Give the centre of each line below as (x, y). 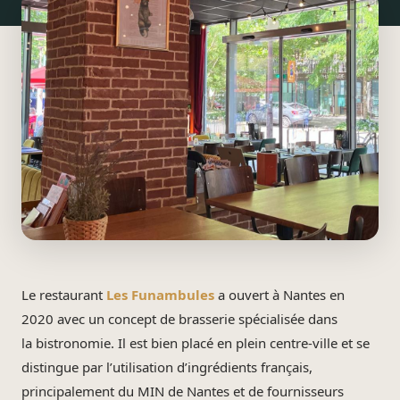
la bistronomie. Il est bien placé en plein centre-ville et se (196, 343)
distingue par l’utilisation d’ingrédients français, (167, 367)
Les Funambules (160, 295)
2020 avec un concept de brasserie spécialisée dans (179, 319)
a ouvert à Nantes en (279, 295)
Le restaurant (64, 295)
